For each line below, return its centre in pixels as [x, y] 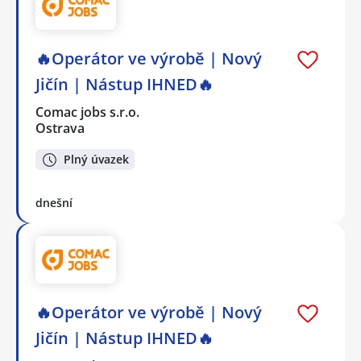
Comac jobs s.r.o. [88, 112]
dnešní [54, 203]
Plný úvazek [96, 160]
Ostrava [60, 128]
